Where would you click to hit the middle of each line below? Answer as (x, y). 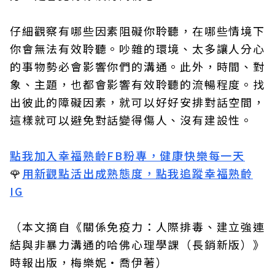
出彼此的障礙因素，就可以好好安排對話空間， (137, 102)
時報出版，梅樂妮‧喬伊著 (83, 262)
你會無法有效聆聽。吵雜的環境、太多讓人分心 (137, 49)
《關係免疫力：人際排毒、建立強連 (168, 227)
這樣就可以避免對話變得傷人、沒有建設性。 (131, 120)
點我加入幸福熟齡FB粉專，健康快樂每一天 (127, 156)
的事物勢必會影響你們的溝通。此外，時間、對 (137, 67)
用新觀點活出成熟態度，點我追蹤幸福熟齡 (137, 173)
